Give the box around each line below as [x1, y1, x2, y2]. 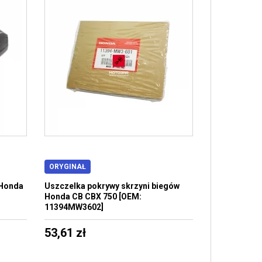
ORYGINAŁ [49, 163, 86, 171]
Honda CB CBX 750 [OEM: [44, 192, 142, 201]
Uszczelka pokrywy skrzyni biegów [44, 181, 180, 191]
